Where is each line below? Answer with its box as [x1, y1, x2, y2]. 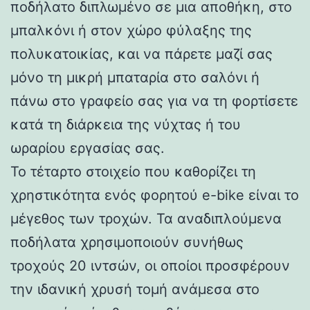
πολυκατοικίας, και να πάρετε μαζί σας [10, 45, 273, 62]
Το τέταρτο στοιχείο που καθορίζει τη [10, 163, 256, 180]
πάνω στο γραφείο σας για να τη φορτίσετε [10, 92, 298, 109]
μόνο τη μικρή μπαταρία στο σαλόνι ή [10, 69, 259, 86]
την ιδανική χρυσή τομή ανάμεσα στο [10, 280, 259, 298]
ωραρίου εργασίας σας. [10, 139, 165, 156]
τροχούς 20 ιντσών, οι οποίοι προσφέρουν [10, 257, 290, 274]
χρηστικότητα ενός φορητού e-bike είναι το [10, 186, 299, 203]
